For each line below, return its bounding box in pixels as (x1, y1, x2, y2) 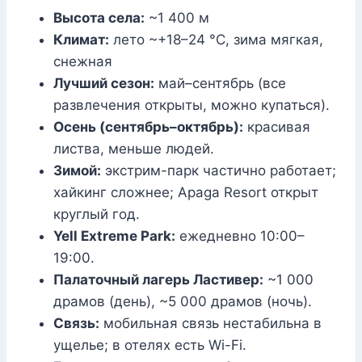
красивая (243, 119, 310, 136)
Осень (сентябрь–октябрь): (53, 119, 243, 136)
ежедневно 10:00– (175, 228, 305, 245)
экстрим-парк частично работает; (101, 162, 336, 179)
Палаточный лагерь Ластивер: (53, 271, 263, 288)
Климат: (53, 32, 109, 48)
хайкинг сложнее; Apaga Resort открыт (53, 184, 318, 201)
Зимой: (53, 162, 101, 179)
